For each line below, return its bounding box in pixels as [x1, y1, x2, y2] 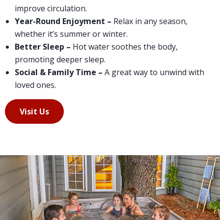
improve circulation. [15, 2, 87, 14]
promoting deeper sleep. [15, 54, 106, 65]
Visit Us [20, 106, 49, 117]
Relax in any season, [111, 15, 188, 27]
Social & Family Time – [15, 66, 103, 78]
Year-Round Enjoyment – [15, 15, 111, 27]
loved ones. [15, 79, 56, 90]
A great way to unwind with [103, 66, 204, 78]
